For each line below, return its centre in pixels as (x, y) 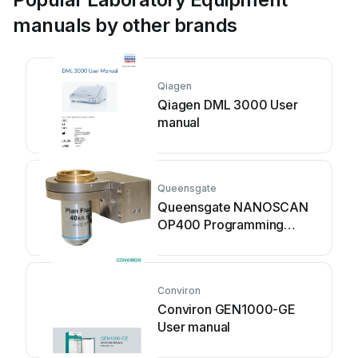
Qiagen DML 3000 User (228, 105)
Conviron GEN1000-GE (227, 309)
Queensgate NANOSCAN (233, 207)
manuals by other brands (125, 25)
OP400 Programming (221, 225)
